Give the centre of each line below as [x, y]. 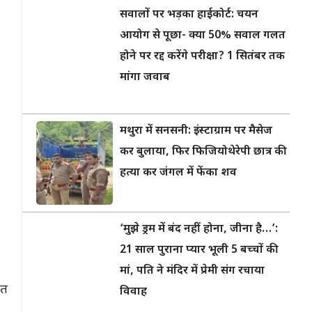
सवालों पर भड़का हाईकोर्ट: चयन [189, 15]
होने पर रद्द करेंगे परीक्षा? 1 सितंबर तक [202, 57]
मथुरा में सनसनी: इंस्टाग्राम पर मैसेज [196, 131]
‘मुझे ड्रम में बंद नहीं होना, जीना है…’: [199, 229]
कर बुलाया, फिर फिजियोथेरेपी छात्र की [202, 152]
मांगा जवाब [145, 78]
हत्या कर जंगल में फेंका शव [178, 173]
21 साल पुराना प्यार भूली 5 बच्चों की [197, 250]
